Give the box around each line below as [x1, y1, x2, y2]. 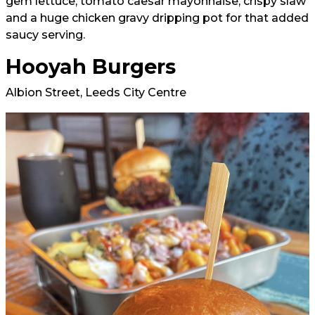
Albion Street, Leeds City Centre [6, 86, 186, 100]
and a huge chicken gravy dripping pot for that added [6, 11, 309, 25]
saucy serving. [6, 28, 85, 42]
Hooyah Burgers [6, 54, 176, 79]
